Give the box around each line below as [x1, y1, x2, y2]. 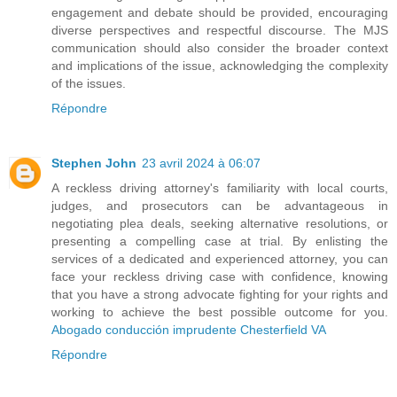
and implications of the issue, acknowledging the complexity [51, 58, 388, 73]
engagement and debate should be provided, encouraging [51, 4, 388, 19]
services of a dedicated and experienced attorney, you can [51, 251, 388, 266]
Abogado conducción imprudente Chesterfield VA [51, 322, 326, 337]
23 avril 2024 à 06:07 [142, 155, 261, 170]
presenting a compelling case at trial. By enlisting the [51, 233, 388, 248]
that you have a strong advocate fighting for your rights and [51, 286, 388, 301]
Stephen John [51, 155, 136, 170]
